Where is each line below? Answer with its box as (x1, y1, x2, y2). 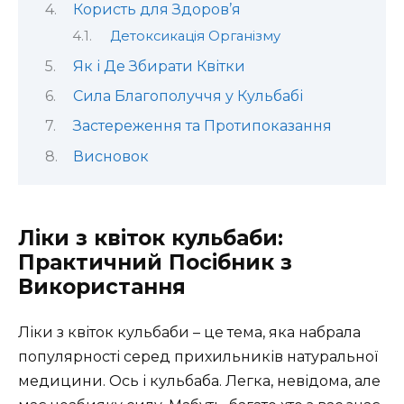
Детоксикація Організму (109, 28, 280, 45)
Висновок (72, 147, 149, 165)
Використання (18, 273, 186, 299)
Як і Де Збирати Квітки (72, 57, 245, 75)
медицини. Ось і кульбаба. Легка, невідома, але (18, 372, 381, 390)
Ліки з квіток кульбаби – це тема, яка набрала (18, 323, 361, 341)
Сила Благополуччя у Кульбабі (72, 87, 303, 106)
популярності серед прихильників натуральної (18, 347, 378, 365)
